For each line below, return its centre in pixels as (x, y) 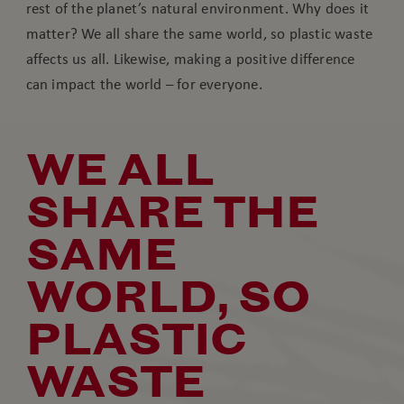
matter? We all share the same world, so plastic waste (199, 34)
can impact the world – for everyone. (144, 84)
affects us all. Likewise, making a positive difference (190, 59)
